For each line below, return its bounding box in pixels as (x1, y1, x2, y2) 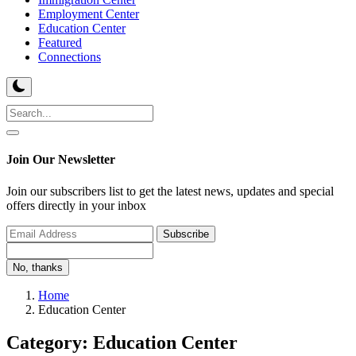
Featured (38, 36, 82, 49)
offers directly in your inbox (6, 198, 146, 212)
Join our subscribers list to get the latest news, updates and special (6, 184, 334, 198)
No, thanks (13, 261, 63, 273)
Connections (38, 50, 101, 64)
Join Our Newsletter (6, 153, 115, 167)
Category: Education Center (6, 332, 238, 354)
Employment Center (38, 7, 139, 21)
